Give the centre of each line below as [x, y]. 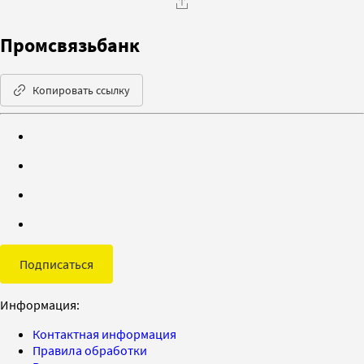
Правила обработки [90, 350]
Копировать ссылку [81, 90]
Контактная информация [104, 334]
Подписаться [56, 264]
